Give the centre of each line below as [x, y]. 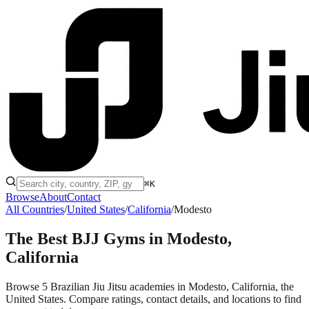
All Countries [35, 209]
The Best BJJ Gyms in [86, 238]
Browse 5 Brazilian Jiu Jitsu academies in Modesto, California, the [150, 286]
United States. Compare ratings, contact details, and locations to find [153, 299]
